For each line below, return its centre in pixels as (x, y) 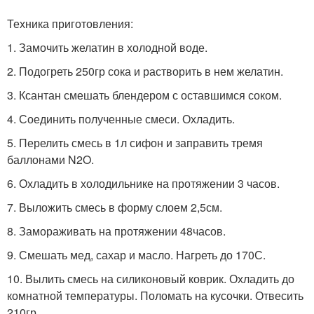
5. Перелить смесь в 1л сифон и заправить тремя (135, 142)
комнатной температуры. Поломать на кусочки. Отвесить (155, 295)
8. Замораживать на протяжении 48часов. (116, 231)
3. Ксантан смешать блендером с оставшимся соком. (144, 95)
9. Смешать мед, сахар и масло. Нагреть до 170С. (136, 254)
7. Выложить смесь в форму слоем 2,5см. (115, 207)
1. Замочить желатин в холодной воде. (107, 47)
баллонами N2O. (50, 159)
